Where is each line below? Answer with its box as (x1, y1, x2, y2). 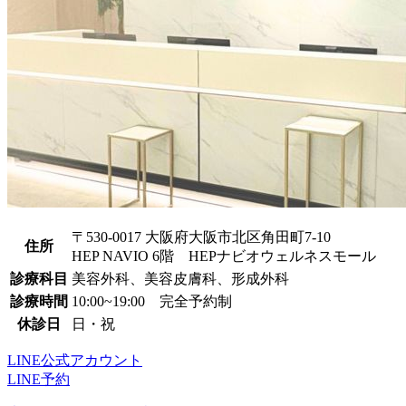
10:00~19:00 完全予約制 (72, 294, 232, 310)
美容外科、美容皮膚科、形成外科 (72, 271, 289, 287)
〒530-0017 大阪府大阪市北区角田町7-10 (72, 229, 331, 246)
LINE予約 (7, 372, 70, 388)
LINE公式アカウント (7, 353, 142, 369)
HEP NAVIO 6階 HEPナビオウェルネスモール (72, 248, 376, 265)
